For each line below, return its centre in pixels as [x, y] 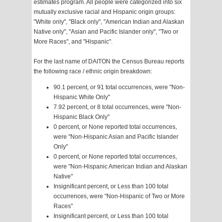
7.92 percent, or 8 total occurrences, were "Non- [117, 107]
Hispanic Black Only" [82, 117]
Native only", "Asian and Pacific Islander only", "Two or [106, 32]
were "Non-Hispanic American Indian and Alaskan [120, 167]
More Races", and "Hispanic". [73, 42]
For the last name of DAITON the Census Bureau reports [109, 62]
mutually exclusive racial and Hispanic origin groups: [105, 12]
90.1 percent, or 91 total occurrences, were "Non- [119, 87]
